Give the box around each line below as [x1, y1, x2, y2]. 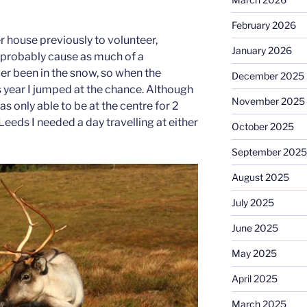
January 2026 [231, 45, 292, 57]
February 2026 [231, 19, 296, 32]
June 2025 [231, 222, 278, 234]
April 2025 [231, 273, 278, 285]
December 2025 [231, 70, 304, 82]
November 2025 [231, 95, 305, 108]
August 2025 [231, 171, 289, 184]
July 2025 [231, 197, 274, 209]
